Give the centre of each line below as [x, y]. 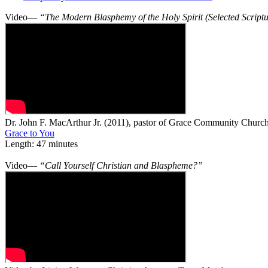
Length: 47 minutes [41, 144]
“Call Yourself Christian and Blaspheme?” [121, 165]
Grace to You [30, 133]
